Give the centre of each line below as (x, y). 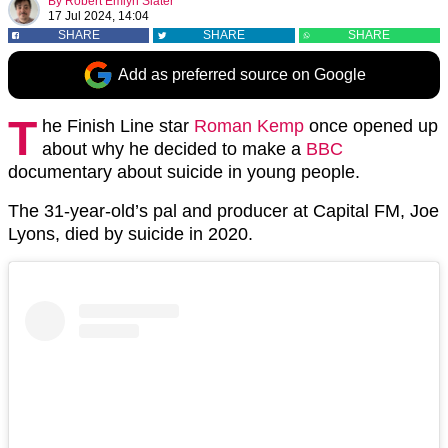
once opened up (371, 126)
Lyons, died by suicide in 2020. (130, 234)
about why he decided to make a (174, 149)
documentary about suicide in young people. (184, 172)
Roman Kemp (249, 126)
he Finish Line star (118, 126)
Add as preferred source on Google (242, 74)
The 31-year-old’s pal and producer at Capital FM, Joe (223, 211)
